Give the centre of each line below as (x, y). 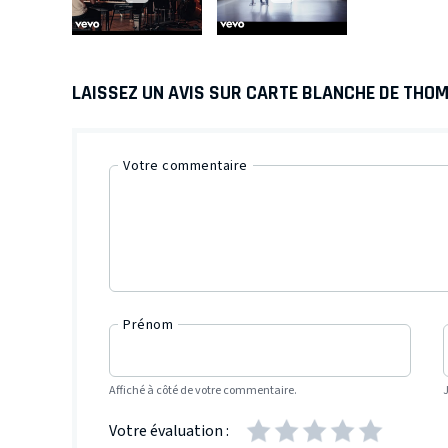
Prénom (148, 325)
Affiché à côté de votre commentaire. (203, 391)
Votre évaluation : (169, 430)
